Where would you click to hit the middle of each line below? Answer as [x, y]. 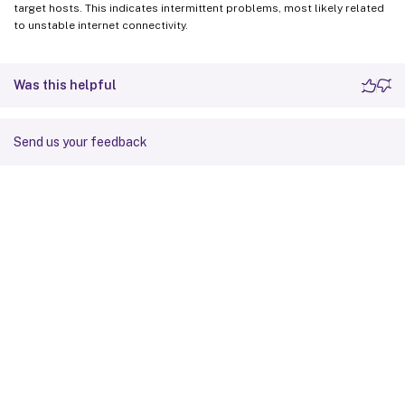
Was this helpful [65, 85]
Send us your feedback [80, 142]
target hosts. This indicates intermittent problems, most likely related [199, 8]
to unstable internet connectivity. [101, 25]
